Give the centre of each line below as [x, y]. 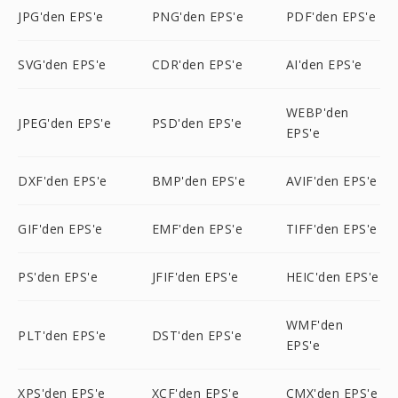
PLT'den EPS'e [62, 335]
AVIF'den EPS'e [331, 181]
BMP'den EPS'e [199, 181]
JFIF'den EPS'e [195, 277]
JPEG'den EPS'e [64, 123]
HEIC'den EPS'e [332, 277]
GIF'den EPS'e [60, 229]
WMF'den [314, 325]
